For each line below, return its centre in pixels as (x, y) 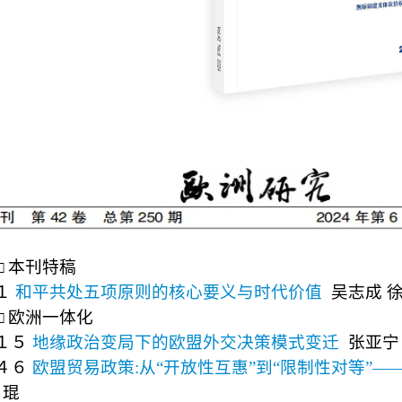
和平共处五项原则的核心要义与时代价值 (169, 292)
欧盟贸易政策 (83, 367)
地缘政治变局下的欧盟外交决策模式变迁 (186, 342)
